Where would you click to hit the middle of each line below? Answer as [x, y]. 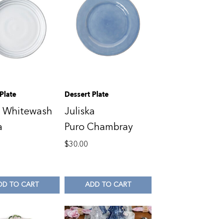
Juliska [79, 111]
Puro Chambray [99, 127]
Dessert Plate [86, 94]
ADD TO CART [108, 185]
